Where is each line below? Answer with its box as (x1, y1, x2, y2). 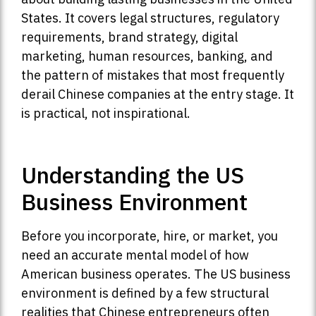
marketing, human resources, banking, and (21, 48, 273, 65)
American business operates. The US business (21, 266, 291, 283)
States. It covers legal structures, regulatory (21, 10, 279, 27)
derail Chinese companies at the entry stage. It (21, 86, 294, 103)
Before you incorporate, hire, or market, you (21, 228, 278, 245)
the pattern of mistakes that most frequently (21, 67, 284, 84)
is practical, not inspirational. (21, 105, 190, 122)
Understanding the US (21, 160, 244, 190)
